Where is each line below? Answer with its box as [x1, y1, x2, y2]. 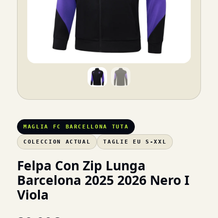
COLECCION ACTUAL [23, 139, 91, 145]
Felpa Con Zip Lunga [17, 157, 145, 174]
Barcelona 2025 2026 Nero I [17, 171, 189, 189]
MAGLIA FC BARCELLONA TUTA [23, 124, 129, 130]
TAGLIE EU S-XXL [103, 139, 167, 145]
